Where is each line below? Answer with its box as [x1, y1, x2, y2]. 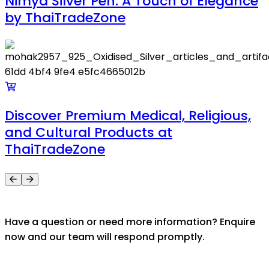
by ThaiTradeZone [5, 8, 125, 28]
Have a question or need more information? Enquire [5, 214, 255, 229]
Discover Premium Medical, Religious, [5, 106, 251, 125]
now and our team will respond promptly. [5, 229, 205, 244]
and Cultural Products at [5, 123, 172, 142]
